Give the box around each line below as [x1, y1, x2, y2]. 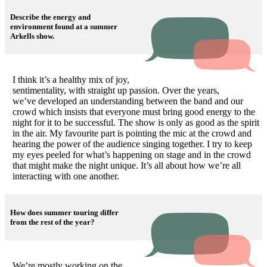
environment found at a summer [10, 21, 117, 31]
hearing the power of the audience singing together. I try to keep [12, 138, 252, 149]
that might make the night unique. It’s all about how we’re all [12, 160, 241, 170]
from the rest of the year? [10, 217, 95, 226]
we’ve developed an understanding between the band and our [12, 95, 243, 106]
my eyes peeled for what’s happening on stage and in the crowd [12, 149, 251, 160]
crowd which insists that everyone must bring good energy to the [12, 106, 255, 117]
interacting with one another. [12, 170, 119, 181]
